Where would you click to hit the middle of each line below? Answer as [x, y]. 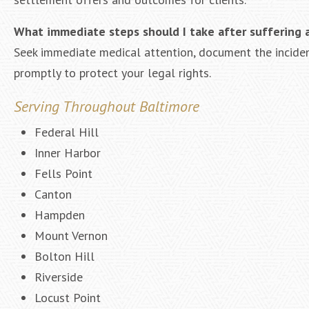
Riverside [59, 277]
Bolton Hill [64, 256]
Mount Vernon [71, 236]
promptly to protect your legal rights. [112, 73]
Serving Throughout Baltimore [107, 106]
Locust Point [68, 298]
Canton [53, 194]
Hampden [60, 215]
